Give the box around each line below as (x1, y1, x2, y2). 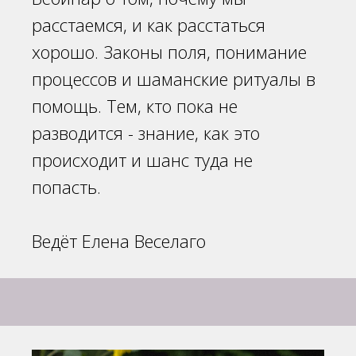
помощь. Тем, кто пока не (32, 93, 238, 118)
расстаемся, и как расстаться (32, 12, 265, 37)
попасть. (32, 174, 106, 199)
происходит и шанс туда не (32, 147, 253, 172)
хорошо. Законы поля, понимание (32, 39, 307, 64)
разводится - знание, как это (32, 120, 260, 145)
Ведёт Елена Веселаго (32, 228, 206, 253)
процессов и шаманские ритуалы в (32, 66, 315, 91)
